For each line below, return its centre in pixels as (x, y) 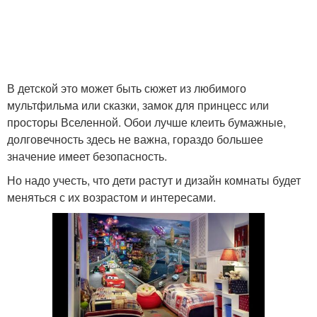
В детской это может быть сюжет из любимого (127, 88)
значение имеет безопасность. (87, 156)
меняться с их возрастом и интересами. (111, 197)
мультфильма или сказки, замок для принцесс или (138, 105)
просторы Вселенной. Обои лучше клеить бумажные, (146, 122)
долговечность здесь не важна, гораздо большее (135, 139)
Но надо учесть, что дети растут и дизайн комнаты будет (154, 180)
